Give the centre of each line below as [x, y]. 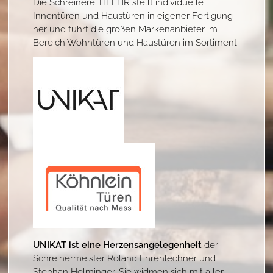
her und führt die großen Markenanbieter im [126, 28]
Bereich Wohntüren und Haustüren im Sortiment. [136, 41]
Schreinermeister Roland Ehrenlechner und [125, 257]
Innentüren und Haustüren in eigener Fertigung [133, 14]
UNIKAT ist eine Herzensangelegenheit [118, 243]
